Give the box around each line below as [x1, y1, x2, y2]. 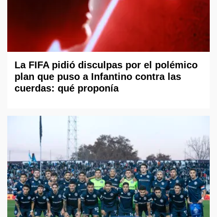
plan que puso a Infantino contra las [15, 71, 181, 82]
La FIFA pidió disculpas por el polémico [15, 59, 198, 70]
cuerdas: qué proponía [15, 82, 119, 93]
